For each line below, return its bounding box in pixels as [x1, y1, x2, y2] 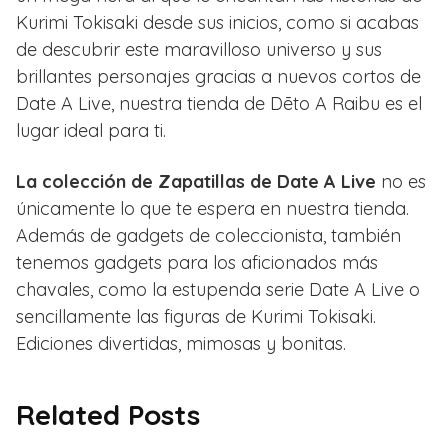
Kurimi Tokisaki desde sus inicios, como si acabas [16, 10, 419, 34]
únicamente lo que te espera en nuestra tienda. [16, 196, 409, 220]
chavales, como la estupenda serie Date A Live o [16, 277, 420, 301]
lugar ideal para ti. [16, 118, 166, 142]
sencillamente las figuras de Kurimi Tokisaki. [16, 304, 376, 328]
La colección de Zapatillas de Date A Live [16, 169, 376, 193]
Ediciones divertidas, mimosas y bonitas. [16, 331, 346, 355]
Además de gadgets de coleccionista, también [16, 223, 401, 247]
